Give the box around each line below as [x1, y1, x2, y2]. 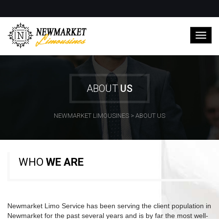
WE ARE [46, 156, 84, 169]
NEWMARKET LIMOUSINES [54, 112, 129, 119]
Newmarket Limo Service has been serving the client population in [7, 202, 211, 210]
